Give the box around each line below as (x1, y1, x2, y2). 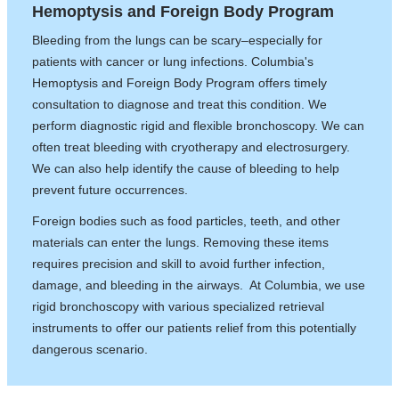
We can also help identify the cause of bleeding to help (32, 161, 340, 176)
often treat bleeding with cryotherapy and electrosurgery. (32, 140, 354, 155)
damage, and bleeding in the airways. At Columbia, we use (32, 278, 366, 292)
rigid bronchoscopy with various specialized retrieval (32, 299, 325, 313)
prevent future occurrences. (32, 183, 189, 198)
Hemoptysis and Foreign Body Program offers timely (32, 76, 328, 91)
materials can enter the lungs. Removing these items (32, 235, 330, 249)
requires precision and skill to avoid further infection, (32, 256, 326, 271)
